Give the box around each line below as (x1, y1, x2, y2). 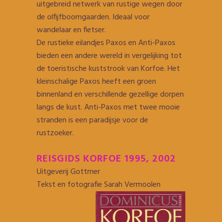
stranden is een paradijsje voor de (37, 114, 148, 127)
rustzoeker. (37, 127, 74, 140)
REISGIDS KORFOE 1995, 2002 (37, 151, 176, 167)
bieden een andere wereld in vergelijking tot (37, 50, 182, 62)
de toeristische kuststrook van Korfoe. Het (37, 62, 180, 75)
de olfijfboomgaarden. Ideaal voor (37, 11, 150, 24)
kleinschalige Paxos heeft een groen (37, 75, 156, 88)
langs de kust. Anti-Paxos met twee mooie (37, 101, 180, 114)
